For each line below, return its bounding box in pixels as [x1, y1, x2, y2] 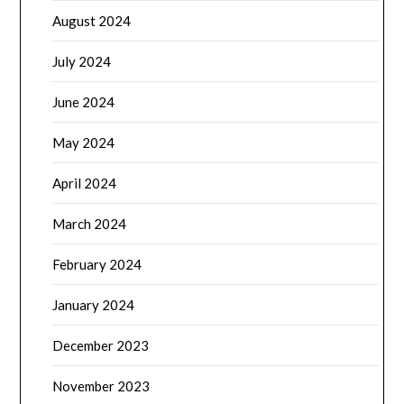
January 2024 [52, 296, 135, 313]
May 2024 [52, 133, 115, 151]
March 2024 [52, 215, 127, 232]
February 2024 [52, 255, 142, 272]
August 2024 [52, 12, 132, 29]
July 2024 [52, 52, 112, 69]
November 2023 [52, 377, 151, 394]
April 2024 [52, 174, 117, 191]
